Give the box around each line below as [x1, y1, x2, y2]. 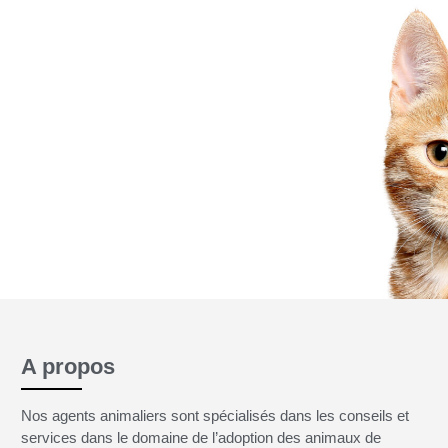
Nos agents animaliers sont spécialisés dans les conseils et [20, 406, 409, 424]
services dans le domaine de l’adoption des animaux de [20, 428, 381, 446]
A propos [20, 353, 115, 379]
